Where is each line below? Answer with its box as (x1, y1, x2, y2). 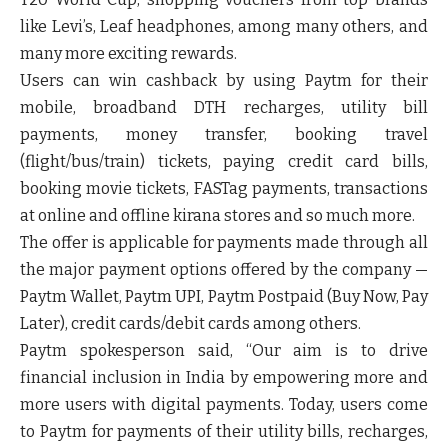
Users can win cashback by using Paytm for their (20, 70, 428, 90)
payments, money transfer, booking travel (20, 124, 428, 144)
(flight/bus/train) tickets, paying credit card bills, (20, 151, 428, 171)
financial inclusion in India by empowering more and (20, 367, 428, 387)
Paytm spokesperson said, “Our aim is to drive (20, 340, 428, 360)
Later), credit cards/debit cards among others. (20, 313, 361, 333)
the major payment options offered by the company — (20, 259, 428, 279)
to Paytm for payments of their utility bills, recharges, (20, 421, 428, 441)
